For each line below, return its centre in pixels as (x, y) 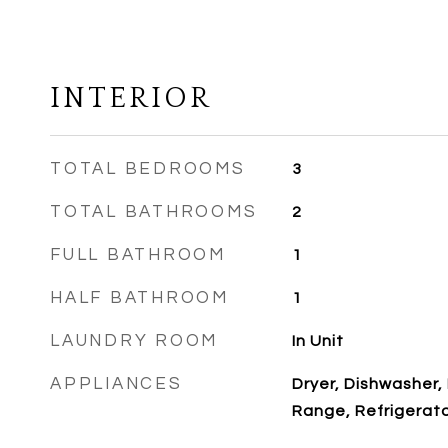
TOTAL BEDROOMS (148, 169)
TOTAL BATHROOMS (154, 212)
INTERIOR (131, 98)
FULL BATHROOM (138, 255)
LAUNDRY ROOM (134, 341)
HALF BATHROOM (139, 298)
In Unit (317, 341)
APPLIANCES (116, 384)
